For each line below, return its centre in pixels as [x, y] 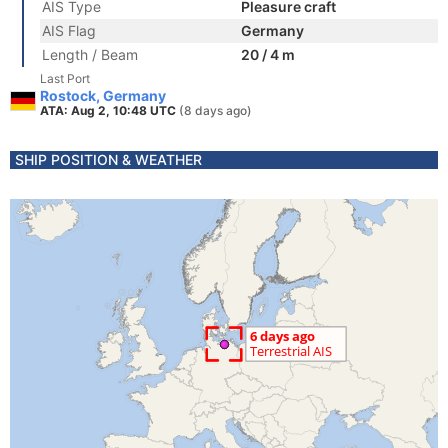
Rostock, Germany [103, 95]
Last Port [65, 78]
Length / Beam [90, 54]
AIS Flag [69, 30]
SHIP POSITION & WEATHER [108, 159]
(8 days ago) [215, 110]
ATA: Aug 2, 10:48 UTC [109, 110]
